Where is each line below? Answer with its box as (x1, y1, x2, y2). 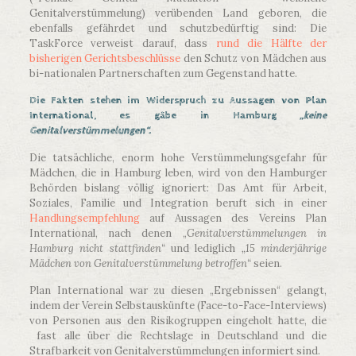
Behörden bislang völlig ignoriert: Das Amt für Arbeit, (29, 181, 327, 195)
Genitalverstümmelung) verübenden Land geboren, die (29, 6, 327, 21)
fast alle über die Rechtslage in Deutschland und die (29, 329, 327, 343)
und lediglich (171, 242, 242, 256)
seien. (253, 257, 282, 271)
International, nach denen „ (29, 226, 187, 241)
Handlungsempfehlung (29, 211, 140, 226)
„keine (300, 110, 327, 122)
